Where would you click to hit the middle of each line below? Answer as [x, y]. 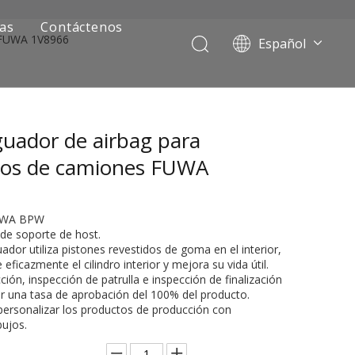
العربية [269, 134]
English [272, 156]
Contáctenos [82, 27]
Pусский [275, 89]
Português [281, 67]
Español [282, 44]
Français [275, 111]
